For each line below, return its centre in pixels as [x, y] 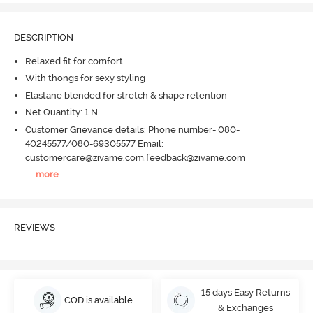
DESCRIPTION [43, 38]
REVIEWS [34, 228]
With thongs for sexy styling [85, 78]
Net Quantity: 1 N [61, 112]
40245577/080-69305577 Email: [94, 143]
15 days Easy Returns [245, 293]
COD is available [99, 300]
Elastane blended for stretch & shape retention [126, 95]
